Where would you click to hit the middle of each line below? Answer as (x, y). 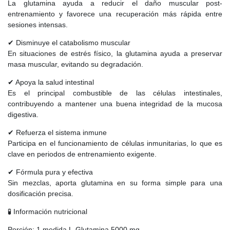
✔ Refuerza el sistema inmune (57, 132)
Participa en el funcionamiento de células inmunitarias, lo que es (115, 143)
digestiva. (23, 114)
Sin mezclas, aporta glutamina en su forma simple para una (115, 183)
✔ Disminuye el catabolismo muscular (69, 42)
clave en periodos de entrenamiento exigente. (82, 154)
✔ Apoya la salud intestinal (51, 82)
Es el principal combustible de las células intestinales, (115, 93)
